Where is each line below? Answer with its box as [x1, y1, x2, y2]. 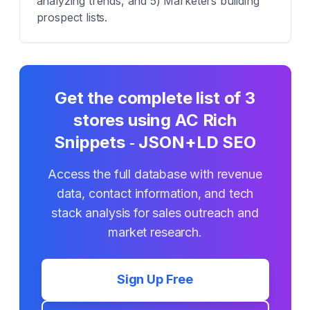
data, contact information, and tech [56, 186, 254, 201]
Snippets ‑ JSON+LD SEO [54, 132, 256, 152]
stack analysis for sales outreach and [51, 206, 259, 220]
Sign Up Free [116, 272, 194, 286]
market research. [108, 225, 202, 239]
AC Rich [175, 110, 237, 130]
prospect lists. [36, 10, 108, 24]
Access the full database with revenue [48, 167, 262, 181]
